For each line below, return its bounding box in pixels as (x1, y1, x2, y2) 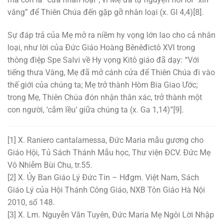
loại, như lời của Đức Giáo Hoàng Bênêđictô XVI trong (7, 42, 195, 52)
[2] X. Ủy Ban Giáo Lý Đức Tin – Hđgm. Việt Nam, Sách (7, 173, 199, 183)
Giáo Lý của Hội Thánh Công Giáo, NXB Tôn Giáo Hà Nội (7, 185, 205, 195)
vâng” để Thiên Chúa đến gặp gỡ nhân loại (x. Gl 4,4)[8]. (7, 7, 204, 17)
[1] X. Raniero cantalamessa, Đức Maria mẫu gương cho (7, 135, 204, 145)
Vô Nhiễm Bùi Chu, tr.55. (7, 160, 92, 170)
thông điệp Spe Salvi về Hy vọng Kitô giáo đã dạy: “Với (7, 55, 199, 65)
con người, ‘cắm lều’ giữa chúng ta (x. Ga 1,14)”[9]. (7, 105, 184, 114)
